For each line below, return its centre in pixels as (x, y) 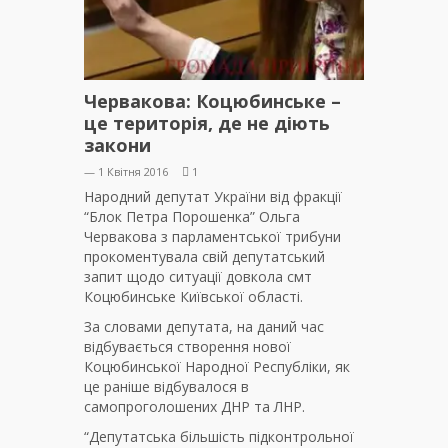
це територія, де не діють (207, 123)
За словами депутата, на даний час (204, 327)
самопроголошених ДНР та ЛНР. (194, 407)
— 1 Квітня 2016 (126, 172)
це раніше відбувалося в (166, 387)
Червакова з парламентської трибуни (212, 237)
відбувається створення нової (187, 347)
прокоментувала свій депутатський (204, 257)
